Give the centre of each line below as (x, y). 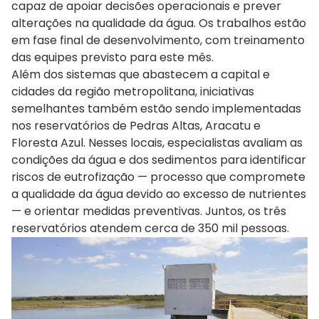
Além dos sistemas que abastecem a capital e (141, 74)
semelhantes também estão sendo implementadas (156, 108)
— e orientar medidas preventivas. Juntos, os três (149, 211)
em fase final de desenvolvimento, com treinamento (158, 40)
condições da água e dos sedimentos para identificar (159, 159)
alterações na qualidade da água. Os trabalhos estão (159, 23)
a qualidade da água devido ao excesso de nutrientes (159, 194)
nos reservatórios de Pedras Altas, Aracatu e (136, 125)
